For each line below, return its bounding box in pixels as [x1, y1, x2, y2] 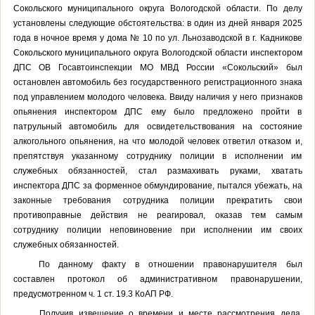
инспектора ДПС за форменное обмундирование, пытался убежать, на [13, 180, 302, 191]
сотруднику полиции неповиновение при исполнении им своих [13, 224, 302, 235]
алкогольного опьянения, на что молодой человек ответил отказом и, [13, 136, 302, 146]
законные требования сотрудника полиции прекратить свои [13, 195, 302, 205]
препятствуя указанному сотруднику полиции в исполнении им [13, 150, 302, 161]
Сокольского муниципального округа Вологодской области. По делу [13, 3, 302, 13]
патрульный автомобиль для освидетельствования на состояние [13, 121, 302, 131]
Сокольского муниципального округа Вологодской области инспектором [13, 47, 302, 58]
